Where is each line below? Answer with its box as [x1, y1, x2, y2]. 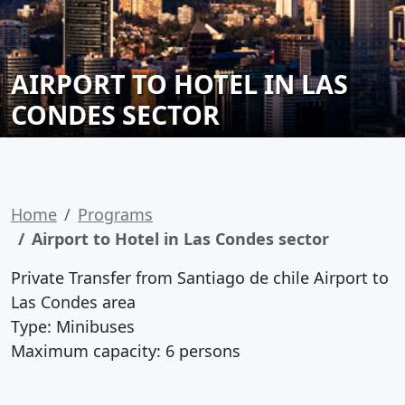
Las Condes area [11, 291, 136, 313]
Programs [78, 203, 153, 225]
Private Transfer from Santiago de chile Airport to [11, 267, 389, 288]
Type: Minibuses [11, 316, 135, 337]
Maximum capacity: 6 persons [11, 340, 240, 362]
